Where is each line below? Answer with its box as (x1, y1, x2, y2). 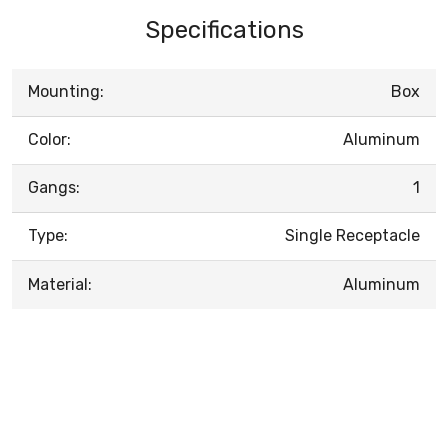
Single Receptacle (285, 225, 420, 245)
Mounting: (28, 81, 104, 101)
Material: (28, 274, 92, 294)
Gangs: (28, 177, 80, 197)
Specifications (144, 15, 304, 44)
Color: (28, 129, 71, 149)
